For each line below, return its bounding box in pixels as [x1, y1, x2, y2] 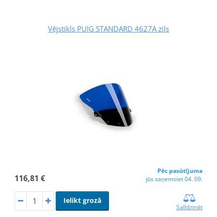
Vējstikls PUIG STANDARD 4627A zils [48, 23, 169, 33]
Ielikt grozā [63, 195, 101, 205]
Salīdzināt [176, 202, 203, 211]
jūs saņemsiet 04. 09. [146, 174, 203, 183]
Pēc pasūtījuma [157, 166, 203, 175]
